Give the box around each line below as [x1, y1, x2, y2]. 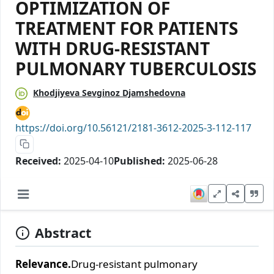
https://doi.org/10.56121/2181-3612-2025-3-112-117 [15, 120, 251, 135]
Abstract [35, 223, 91, 242]
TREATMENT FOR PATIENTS [15, 16, 238, 40]
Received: [15, 154, 61, 168]
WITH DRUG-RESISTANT [15, 36, 210, 60]
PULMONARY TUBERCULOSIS [15, 56, 256, 80]
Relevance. [15, 256, 71, 271]
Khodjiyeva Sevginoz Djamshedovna [33, 86, 185, 98]
